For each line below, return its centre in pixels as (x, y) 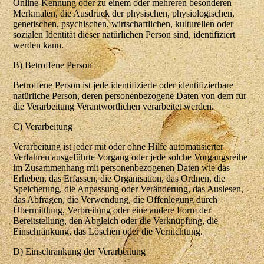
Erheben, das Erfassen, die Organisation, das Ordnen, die (119, 179)
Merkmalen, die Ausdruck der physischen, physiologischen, (124, 14)
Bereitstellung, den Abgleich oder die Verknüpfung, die (116, 221)
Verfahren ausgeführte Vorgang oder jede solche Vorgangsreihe (131, 157)
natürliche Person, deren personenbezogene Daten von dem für (130, 96)
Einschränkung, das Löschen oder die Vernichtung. (108, 232)
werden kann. (39, 45)
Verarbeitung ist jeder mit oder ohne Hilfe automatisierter (118, 147)
